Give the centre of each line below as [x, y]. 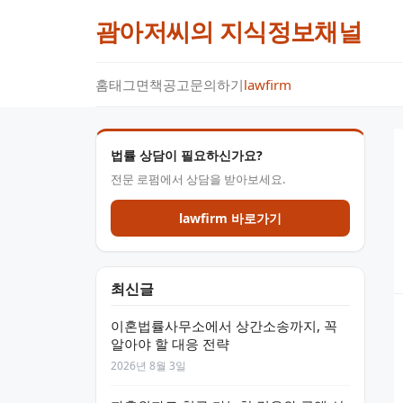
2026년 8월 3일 [148, 366]
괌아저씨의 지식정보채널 [228, 31]
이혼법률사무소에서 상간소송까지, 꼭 [224, 326]
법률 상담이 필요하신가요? [187, 155]
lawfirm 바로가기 [230, 218]
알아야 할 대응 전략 [170, 344]
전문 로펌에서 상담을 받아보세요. [198, 179]
